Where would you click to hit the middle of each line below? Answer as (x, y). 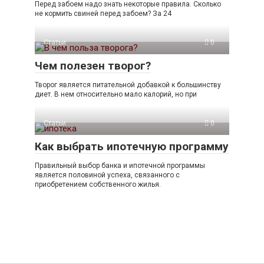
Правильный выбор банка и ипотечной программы (120, 165)
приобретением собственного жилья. (98, 184)
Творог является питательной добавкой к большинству (128, 85)
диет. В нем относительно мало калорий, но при (116, 94)
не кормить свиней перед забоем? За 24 (103, 13)
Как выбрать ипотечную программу (132, 146)
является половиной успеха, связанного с (107, 175)
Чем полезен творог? (93, 65)
